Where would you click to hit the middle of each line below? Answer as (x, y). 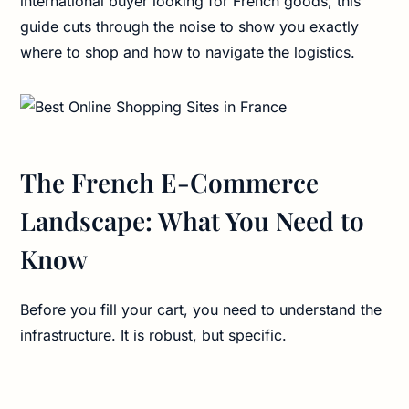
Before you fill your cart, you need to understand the (201, 310)
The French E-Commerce (170, 183)
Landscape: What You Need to (193, 221)
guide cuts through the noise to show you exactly (190, 27)
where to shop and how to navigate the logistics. (188, 52)
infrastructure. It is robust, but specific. (154, 336)
